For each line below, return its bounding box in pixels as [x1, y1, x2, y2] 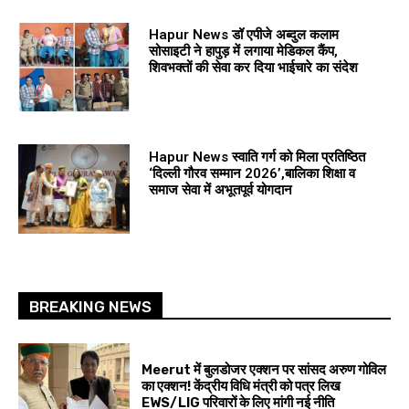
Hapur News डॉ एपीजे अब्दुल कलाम [148, 26, 339, 43]
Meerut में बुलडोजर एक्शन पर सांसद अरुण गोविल [142, 361, 387, 378]
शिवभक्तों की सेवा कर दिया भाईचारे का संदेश [148, 58, 358, 76]
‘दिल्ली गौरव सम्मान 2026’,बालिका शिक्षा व [148, 164, 355, 182]
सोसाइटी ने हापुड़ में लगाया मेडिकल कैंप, [148, 42, 338, 59]
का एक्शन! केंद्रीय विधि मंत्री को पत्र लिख [142, 377, 341, 394]
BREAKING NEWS [29, 298, 152, 317]
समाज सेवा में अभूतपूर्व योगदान [148, 181, 292, 198]
